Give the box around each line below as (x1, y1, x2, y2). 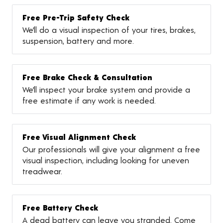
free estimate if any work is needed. (22, 95, 156, 105)
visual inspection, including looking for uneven (22, 155, 189, 165)
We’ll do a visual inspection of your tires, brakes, (22, 24, 196, 34)
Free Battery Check (22, 202, 98, 212)
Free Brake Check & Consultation (22, 72, 152, 82)
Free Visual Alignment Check (22, 131, 136, 141)
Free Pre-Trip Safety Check (22, 12, 129, 22)
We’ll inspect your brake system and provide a (22, 84, 190, 94)
